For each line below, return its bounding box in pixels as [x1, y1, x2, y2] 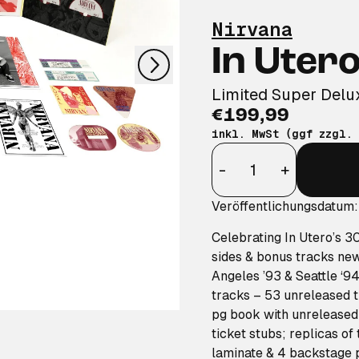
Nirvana [212, 18, 292, 40]
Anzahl [211, 145, 262, 163]
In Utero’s [284, 230, 345, 245]
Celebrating [212, 230, 284, 245]
